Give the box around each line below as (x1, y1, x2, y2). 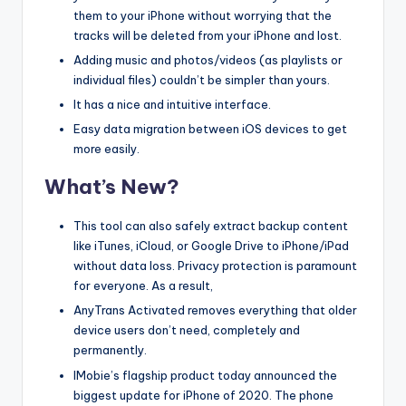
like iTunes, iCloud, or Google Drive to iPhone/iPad (73, 238, 349, 254)
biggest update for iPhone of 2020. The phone (73, 387, 333, 402)
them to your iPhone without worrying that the (73, 7, 332, 23)
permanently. (73, 343, 147, 358)
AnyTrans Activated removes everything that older (73, 303, 357, 318)
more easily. (73, 141, 140, 157)
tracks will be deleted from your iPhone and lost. (73, 27, 342, 43)
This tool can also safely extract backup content (73, 218, 348, 234)
